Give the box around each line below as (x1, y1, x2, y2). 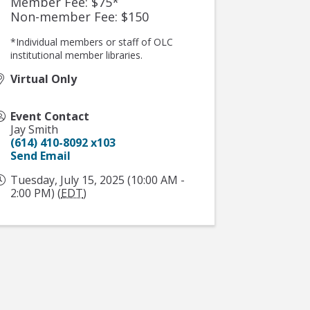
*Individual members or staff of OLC (10, 35, 174, 48)
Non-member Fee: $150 (10, 8, 149, 25)
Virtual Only (10, 71, 77, 86)
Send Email (10, 148, 71, 163)
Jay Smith (10, 122, 59, 137)
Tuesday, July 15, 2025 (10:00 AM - (10, 172, 185, 188)
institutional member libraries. (10, 48, 146, 62)
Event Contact (10, 109, 90, 124)
